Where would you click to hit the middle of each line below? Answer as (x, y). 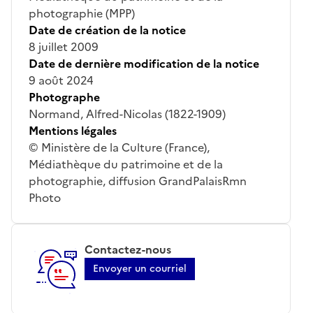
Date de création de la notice (107, 30)
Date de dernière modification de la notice (144, 63)
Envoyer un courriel (140, 268)
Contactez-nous (128, 249)
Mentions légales (73, 130)
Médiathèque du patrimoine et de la (126, 164)
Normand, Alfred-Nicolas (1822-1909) (127, 114)
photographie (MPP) (82, 13)
